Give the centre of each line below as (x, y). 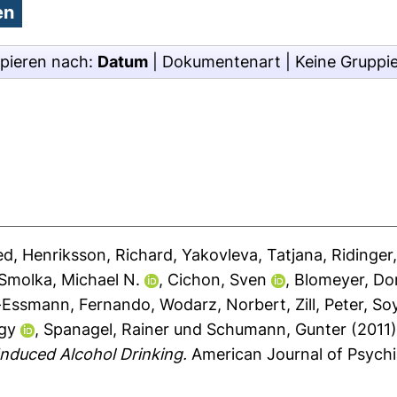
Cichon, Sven (218, 280)
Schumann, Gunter (277, 329)
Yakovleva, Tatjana (253, 255)
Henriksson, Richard (98, 255)
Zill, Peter (330, 304)
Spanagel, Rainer (107, 329)
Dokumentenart (222, 62)
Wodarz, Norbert (223, 304)
